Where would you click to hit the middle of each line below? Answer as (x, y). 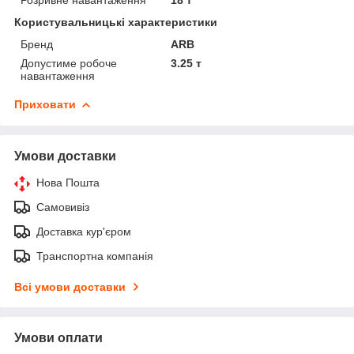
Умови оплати (58, 337)
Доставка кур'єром (84, 231)
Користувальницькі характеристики (116, 22)
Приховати (45, 104)
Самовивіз (63, 207)
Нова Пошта (68, 182)
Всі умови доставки (70, 286)
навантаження (58, 75)
